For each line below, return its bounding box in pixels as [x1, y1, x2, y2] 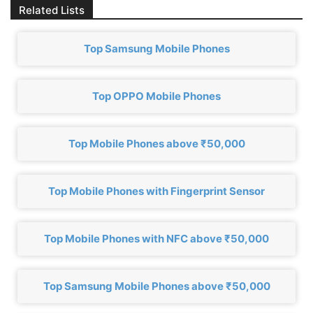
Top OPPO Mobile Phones [92, 89, 221, 103]
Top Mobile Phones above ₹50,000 [68, 136, 245, 150]
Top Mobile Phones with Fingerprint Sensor [48, 184, 265, 198]
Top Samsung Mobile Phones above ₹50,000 [43, 279, 270, 293]
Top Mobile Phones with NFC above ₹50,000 [44, 231, 269, 245]
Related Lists [19, 3, 85, 17]
